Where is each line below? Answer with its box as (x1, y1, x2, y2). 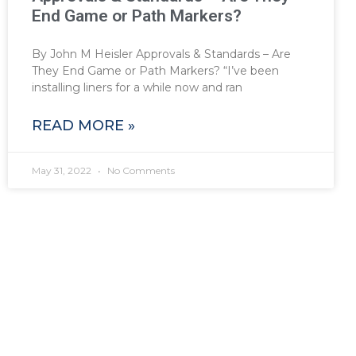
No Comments (105, 164, 175, 176)
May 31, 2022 (32, 164, 94, 176)
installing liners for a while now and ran (32, 79, 242, 95)
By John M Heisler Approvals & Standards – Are (32, 46, 291, 61)
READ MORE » (32, 116, 135, 134)
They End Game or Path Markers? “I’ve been (32, 63, 279, 78)
